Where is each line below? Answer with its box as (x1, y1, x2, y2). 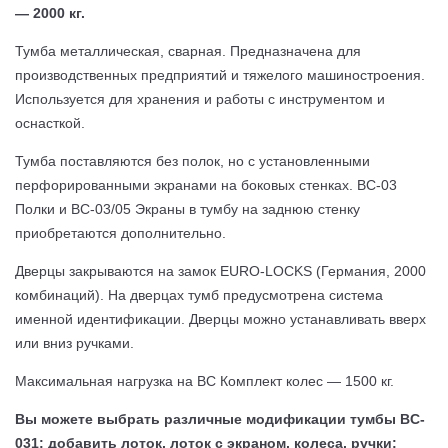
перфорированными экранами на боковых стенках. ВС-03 (15, 176, 397, 193)
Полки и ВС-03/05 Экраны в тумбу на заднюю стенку (15, 200, 360, 217)
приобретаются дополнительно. (15, 224, 230, 241)
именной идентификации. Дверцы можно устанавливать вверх (15, 310, 426, 327)
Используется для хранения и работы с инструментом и (15, 90, 385, 107)
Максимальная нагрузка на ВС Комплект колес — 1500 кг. (15, 372, 394, 389)
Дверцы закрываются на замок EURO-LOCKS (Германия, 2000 (15, 262, 426, 279)
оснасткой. (15, 114, 85, 131)
